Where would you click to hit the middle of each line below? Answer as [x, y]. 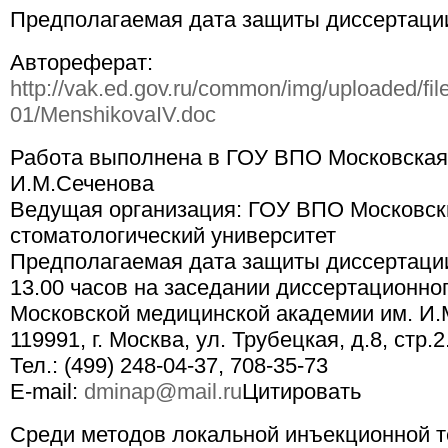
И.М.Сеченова [82, 183]
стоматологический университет [173, 235]
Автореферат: [81, 62]
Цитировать [301, 391]
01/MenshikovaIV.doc [113, 114]
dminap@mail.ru [163, 391]
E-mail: [47, 391]
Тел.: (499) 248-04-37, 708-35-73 [169, 365]
